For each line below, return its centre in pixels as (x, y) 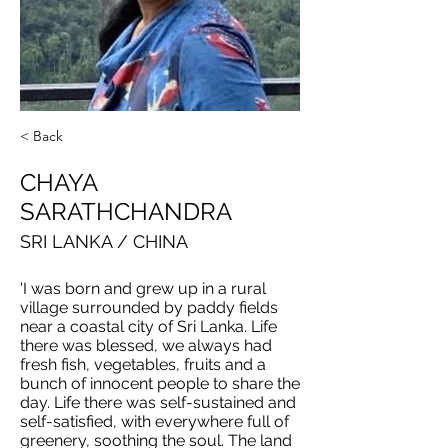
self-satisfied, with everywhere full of (154, 421)
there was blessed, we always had (146, 345)
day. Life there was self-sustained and (158, 402)
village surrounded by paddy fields (149, 307)
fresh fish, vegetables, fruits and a (143, 364)
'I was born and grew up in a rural (143, 288)
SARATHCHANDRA (126, 211)
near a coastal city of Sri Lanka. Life (148, 326)
